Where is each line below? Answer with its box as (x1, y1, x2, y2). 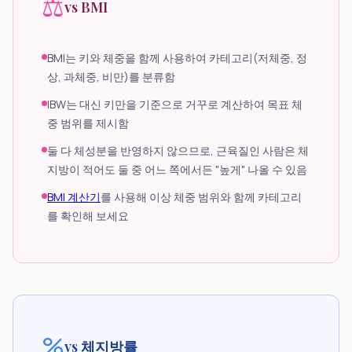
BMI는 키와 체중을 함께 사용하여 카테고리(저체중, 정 (47, 49, 307, 65)
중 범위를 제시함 (47, 115, 129, 130)
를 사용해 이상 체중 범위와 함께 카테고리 (101, 189, 302, 204)
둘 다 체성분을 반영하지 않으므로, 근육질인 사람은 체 (47, 142, 309, 158)
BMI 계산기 (47, 189, 101, 204)
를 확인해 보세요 (47, 207, 129, 223)
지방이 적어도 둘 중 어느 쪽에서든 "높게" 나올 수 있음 (47, 161, 307, 177)
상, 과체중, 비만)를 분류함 (47, 68, 175, 84)
